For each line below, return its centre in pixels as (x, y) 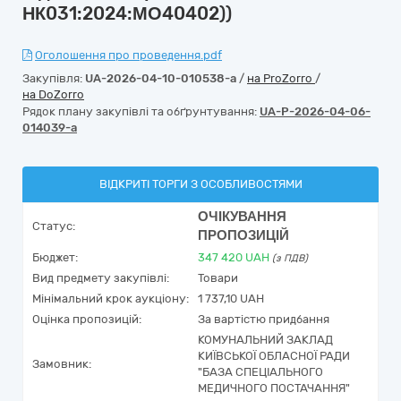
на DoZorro (53, 94)
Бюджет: (55, 257)
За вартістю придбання (264, 319)
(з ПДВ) (290, 258)
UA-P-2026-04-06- (315, 111)
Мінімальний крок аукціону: (111, 299)
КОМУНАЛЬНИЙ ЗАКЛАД (265, 340)
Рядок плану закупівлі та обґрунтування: (141, 111)
